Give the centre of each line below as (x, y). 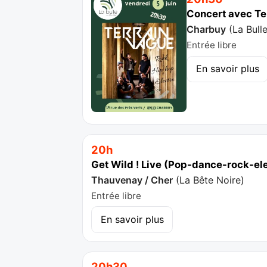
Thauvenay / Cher (132, 180)
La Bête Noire (210, 180)
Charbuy (207, 30)
